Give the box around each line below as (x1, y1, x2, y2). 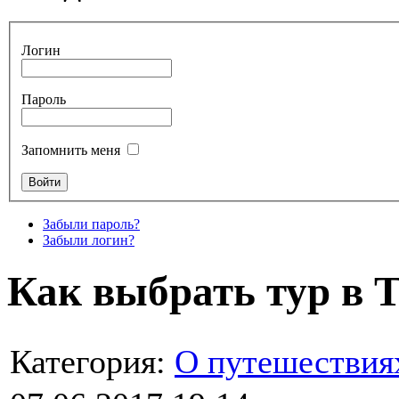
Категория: (10, 343, 175, 381)
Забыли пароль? (43, 216, 140, 232)
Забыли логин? (43, 232, 134, 248)
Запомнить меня (21, 142, 120, 158)
